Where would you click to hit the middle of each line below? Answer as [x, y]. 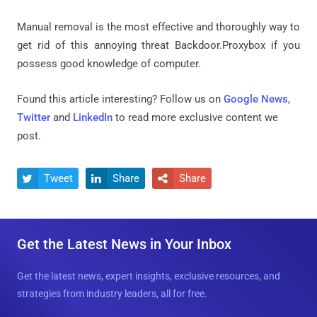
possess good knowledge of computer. [109, 63]
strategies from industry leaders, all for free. [112, 293]
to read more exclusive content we [195, 117]
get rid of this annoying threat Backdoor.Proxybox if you [158, 45]
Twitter [34, 117]
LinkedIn [93, 117]
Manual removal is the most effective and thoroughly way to [158, 27]
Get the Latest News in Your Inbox [124, 244]
